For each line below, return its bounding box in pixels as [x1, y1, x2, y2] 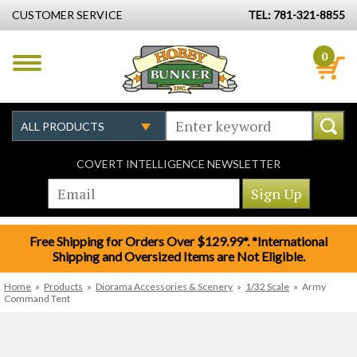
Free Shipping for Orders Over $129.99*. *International [29, 233, 328, 249]
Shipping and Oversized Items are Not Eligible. [52, 249, 305, 264]
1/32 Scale [245, 280, 289, 292]
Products [44, 280, 83, 292]
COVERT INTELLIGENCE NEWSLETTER [76, 157, 280, 171]
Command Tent [4, 292, 70, 304]
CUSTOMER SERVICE [12, 8, 123, 22]
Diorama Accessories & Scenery [96, 280, 233, 292]
